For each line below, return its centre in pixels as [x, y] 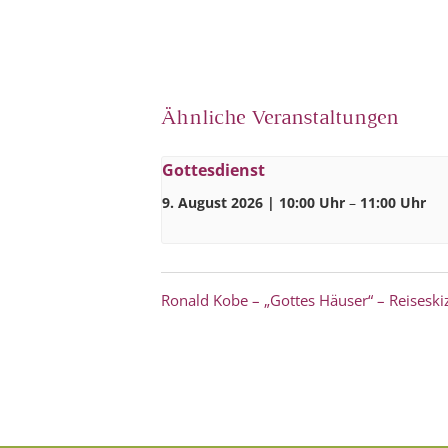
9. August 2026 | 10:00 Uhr [253, 203]
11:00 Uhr [393, 203]
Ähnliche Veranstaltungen [280, 119]
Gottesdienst [213, 170]
